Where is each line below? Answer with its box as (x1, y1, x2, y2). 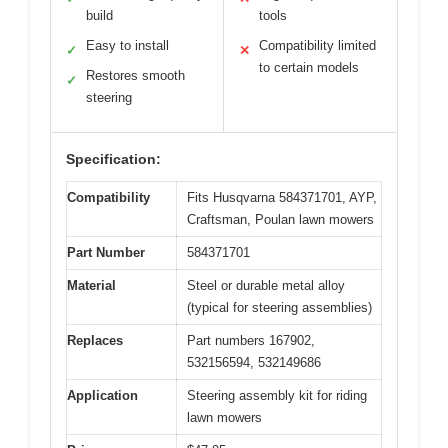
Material (67, 277, 116, 293)
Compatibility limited (259, 37, 376, 53)
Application (67, 387, 138, 403)
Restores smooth (86, 67, 185, 83)
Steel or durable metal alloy (187, 277, 345, 293)
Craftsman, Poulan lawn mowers (187, 211, 374, 227)
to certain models (259, 59, 359, 75)
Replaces (67, 332, 123, 348)
